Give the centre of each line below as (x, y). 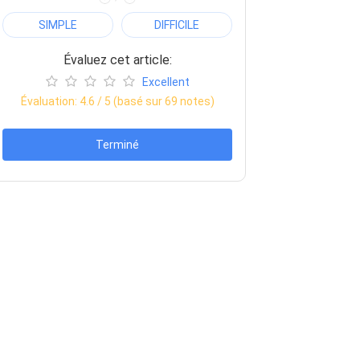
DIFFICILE (177, 25)
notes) (196, 101)
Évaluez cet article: (117, 59)
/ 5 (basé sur (129, 101)
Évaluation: (50, 101)
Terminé (117, 144)
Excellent (166, 82)
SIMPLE (58, 25)
